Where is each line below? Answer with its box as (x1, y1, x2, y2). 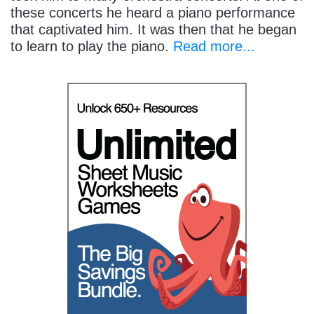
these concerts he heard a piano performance (11, 5, 295, 21)
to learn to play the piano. (11, 39, 173, 55)
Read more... (173, 39, 255, 55)
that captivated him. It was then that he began (11, 22, 296, 38)
